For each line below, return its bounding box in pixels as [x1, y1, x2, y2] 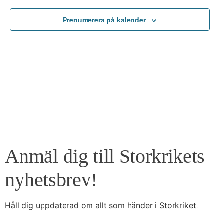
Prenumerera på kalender [63, 15, 146, 25]
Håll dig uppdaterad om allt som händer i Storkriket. [5, 200, 198, 210]
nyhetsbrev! [5, 169, 97, 191]
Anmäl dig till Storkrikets [5, 145, 205, 167]
